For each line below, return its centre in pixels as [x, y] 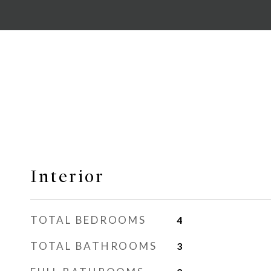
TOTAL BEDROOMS [88, 220]
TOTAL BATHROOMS [94, 246]
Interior [67, 177]
